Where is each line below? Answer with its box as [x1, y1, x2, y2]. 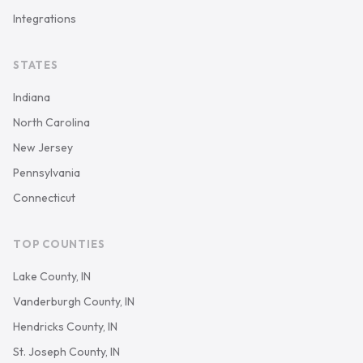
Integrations [13, 11, 76, 26]
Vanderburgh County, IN [13, 294, 135, 309]
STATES [13, 58, 58, 71]
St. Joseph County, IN [13, 344, 120, 359]
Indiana [13, 90, 50, 105]
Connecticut [13, 190, 75, 205]
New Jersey [13, 140, 73, 155]
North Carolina [13, 115, 90, 130]
